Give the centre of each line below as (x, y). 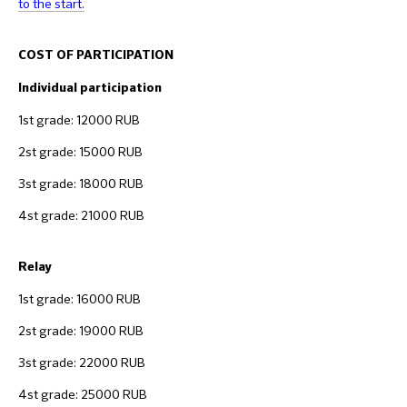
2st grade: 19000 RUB (81, 330)
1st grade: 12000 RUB (79, 119)
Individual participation (90, 88)
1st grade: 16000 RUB (79, 298)
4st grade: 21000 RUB (81, 215)
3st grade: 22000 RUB (82, 362)
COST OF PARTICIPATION (96, 55)
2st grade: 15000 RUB (80, 151)
